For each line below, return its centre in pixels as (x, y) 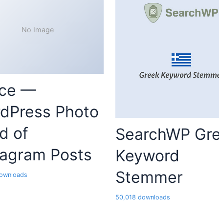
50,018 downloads (143, 197)
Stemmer (149, 177)
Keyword (147, 156)
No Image (38, 30)
